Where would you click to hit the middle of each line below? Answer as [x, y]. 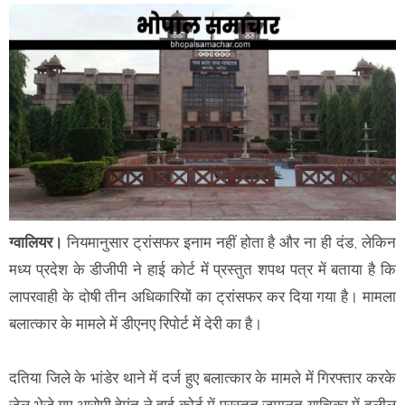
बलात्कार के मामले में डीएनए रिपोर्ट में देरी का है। [136, 324]
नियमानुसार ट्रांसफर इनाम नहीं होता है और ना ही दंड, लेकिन [229, 243]
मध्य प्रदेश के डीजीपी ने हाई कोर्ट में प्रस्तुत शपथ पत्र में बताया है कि [202, 270]
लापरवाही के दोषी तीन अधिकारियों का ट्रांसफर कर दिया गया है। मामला [202, 297]
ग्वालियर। [36, 243]
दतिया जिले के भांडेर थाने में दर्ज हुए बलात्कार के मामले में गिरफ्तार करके [202, 378]
